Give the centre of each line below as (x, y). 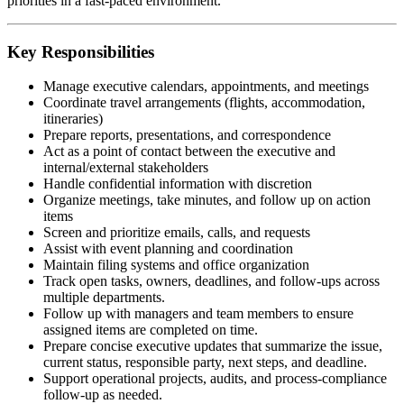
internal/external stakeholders (126, 168)
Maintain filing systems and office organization (176, 265)
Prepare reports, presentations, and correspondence (187, 135)
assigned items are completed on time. (151, 330)
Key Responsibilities (81, 51)
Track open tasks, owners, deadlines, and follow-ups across (211, 281)
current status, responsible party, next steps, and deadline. (205, 363)
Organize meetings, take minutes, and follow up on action (207, 200)
